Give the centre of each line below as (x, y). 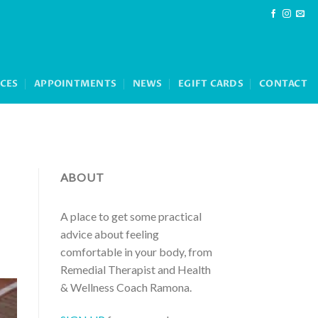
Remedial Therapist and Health (135, 269)
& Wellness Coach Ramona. (126, 287)
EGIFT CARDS (211, 84)
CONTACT (283, 84)
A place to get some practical (131, 216)
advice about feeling (109, 234)
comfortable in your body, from (136, 251)
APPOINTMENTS (76, 84)
